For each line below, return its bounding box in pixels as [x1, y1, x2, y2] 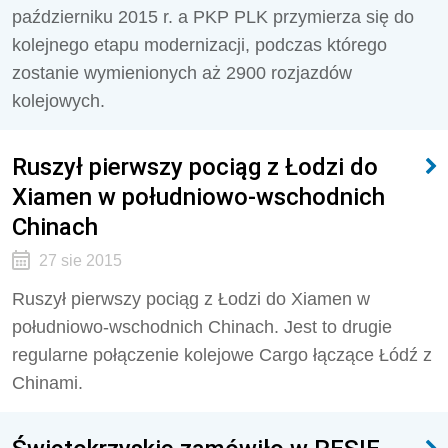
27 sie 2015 [38, 252, 122, 269]
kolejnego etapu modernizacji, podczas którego [12, 35, 387, 55]
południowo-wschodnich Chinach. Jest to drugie [12, 317, 392, 337]
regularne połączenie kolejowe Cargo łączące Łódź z [12, 345, 432, 365]
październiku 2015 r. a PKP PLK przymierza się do [12, 7, 414, 27]
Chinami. [12, 373, 83, 393]
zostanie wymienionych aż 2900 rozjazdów [12, 63, 352, 83]
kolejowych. [12, 91, 105, 111]
